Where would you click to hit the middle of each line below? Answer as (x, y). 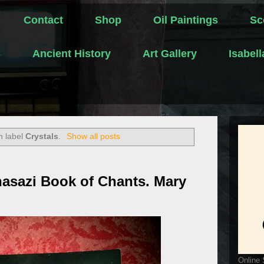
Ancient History (72, 54)
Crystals (42, 136)
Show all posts (93, 136)
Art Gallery (170, 54)
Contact (43, 20)
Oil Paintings (186, 20)
